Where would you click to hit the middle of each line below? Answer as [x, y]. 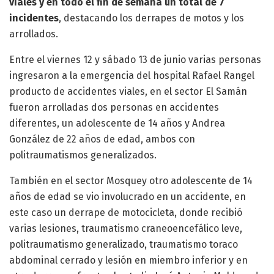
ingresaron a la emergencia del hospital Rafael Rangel [132, 75]
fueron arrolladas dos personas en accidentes [114, 107]
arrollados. [34, 34]
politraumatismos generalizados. [83, 155]
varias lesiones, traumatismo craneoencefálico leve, [126, 228]
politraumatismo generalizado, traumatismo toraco [124, 244]
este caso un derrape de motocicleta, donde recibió [126, 212]
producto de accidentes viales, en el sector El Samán [128, 91]
